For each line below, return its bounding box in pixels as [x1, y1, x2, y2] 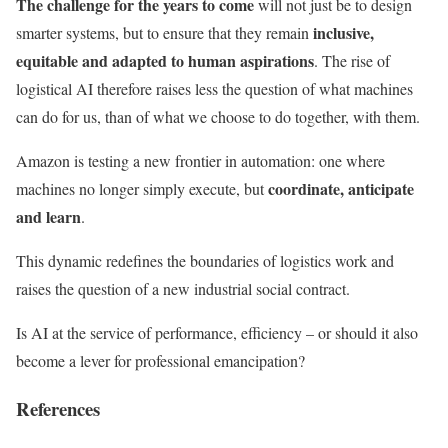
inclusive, [313, 20, 374, 44]
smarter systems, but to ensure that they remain [16, 21, 313, 43]
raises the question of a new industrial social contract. [16, 277, 350, 299]
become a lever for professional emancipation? [16, 349, 305, 371]
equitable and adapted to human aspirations [16, 48, 314, 72]
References [16, 395, 100, 423]
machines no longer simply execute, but [16, 177, 268, 199]
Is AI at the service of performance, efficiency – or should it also [16, 321, 418, 343]
